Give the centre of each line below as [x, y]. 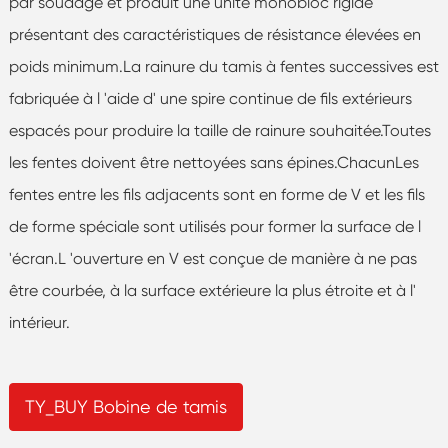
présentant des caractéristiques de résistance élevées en [214, 34]
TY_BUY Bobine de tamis [125, 406]
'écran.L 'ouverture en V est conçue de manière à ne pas [212, 258]
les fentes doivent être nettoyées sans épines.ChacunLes [213, 162]
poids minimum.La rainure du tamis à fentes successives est [223, 66]
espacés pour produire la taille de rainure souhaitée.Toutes [219, 130]
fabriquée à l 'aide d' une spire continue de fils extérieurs [210, 98]
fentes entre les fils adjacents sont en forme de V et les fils [216, 194]
